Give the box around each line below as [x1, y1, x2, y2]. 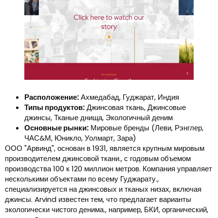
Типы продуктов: [24, 102, 85, 113]
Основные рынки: [24, 123, 89, 133]
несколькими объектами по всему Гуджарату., [5, 174, 159, 184]
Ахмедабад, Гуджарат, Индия [79, 92, 179, 103]
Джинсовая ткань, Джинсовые [85, 102, 186, 113]
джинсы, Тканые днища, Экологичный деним [24, 112, 173, 123]
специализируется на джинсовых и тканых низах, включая [5, 184, 201, 195]
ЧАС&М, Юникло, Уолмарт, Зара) [24, 133, 136, 144]
